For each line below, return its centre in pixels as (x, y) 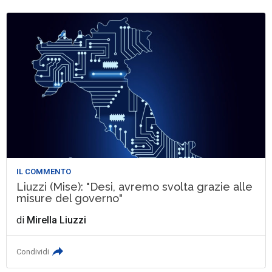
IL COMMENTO (44, 171)
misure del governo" (70, 198)
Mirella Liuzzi (57, 220)
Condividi (33, 251)
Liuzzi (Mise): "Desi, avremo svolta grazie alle (135, 186)
